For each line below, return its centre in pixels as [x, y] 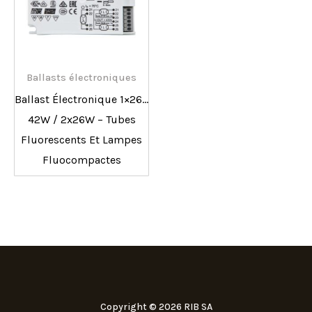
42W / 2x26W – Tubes [81, 120]
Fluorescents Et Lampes [81, 140]
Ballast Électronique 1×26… [81, 100]
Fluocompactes [81, 160]
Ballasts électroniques [81, 78]
